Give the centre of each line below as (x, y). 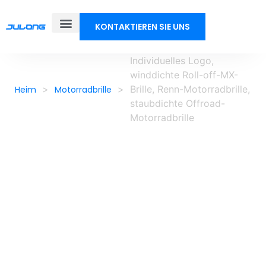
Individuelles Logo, (172, 61)
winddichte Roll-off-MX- (184, 75)
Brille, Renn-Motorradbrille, (190, 89)
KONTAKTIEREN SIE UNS (143, 27)
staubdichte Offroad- (178, 103)
